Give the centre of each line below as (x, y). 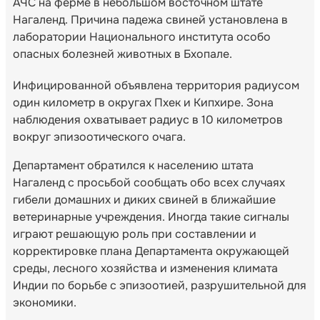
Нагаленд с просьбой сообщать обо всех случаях (149, 182)
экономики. (45, 302)
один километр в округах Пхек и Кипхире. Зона (143, 102)
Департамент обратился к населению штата (133, 165)
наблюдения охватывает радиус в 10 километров (148, 119)
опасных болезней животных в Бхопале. (122, 54)
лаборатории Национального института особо (142, 36)
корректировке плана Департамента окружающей (151, 251)
